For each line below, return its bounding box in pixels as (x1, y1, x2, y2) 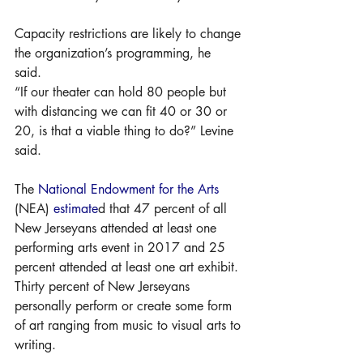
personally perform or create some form (15, 297, 236, 314)
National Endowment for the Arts (38, 180, 219, 198)
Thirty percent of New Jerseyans (15, 277, 194, 295)
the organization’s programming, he (15, 44, 215, 62)
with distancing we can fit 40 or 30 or (15, 102, 231, 120)
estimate (53, 199, 98, 217)
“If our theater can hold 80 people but (15, 83, 230, 100)
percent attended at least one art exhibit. (15, 258, 242, 275)
